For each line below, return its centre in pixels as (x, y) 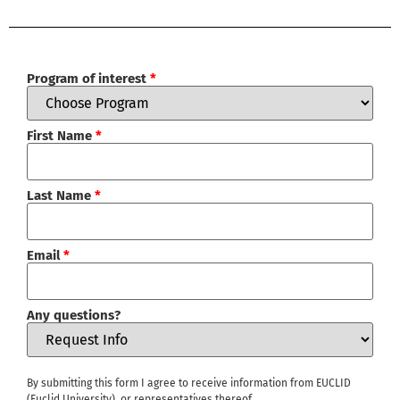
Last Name (61, 196)
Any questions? (74, 316)
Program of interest (88, 79)
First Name (61, 136)
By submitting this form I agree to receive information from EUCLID (189, 383)
